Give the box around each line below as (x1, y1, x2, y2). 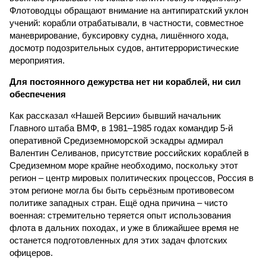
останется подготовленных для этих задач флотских (9, 235, 227, 245)
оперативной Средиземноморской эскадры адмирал (9, 135, 223, 145)
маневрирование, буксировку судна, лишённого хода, (9, 30, 229, 40)
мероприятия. (9, 55, 65, 65)
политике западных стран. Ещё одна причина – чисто (9, 198, 227, 208)
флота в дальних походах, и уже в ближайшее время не (9, 223, 239, 233)
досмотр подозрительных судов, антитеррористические (9, 43, 239, 53)
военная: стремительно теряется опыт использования (9, 210, 231, 220)
